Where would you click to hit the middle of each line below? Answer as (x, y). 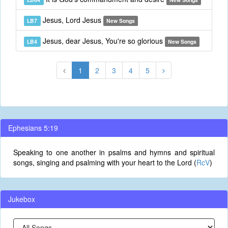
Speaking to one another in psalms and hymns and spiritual (114, 152)
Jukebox (22, 199)
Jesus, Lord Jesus (72, 20)
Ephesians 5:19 (33, 128)
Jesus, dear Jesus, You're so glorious (103, 41)
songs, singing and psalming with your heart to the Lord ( (105, 162)
